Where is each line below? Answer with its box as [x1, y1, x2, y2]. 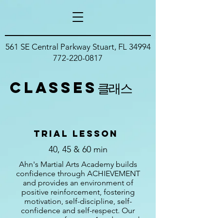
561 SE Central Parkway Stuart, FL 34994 [5, 42, 151, 52]
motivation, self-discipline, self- [24, 197, 132, 206]
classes [10, 78, 97, 97]
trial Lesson [34, 128, 122, 139]
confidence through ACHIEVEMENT [16, 169, 140, 178]
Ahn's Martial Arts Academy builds [18, 160, 137, 169]
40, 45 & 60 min [48, 144, 108, 155]
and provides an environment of [22, 178, 133, 187]
